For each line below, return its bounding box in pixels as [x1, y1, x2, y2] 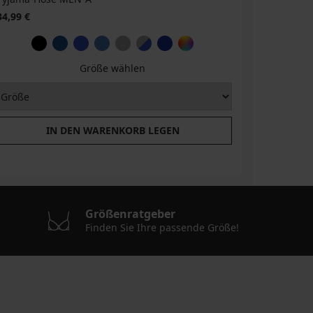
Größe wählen [80, 61, 146, 75]
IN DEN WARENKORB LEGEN [45, 124, 180, 138]
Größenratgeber [85, 206, 175, 222]
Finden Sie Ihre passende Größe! [85, 221, 239, 235]
